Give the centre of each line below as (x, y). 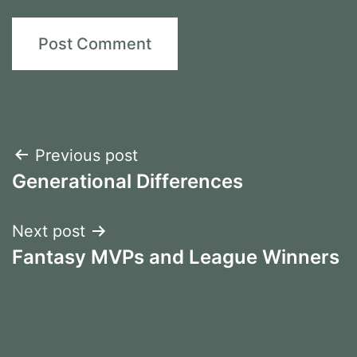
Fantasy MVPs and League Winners (176, 257)
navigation (81, 196)
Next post (49, 231)
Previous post (86, 155)
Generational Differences (127, 181)
